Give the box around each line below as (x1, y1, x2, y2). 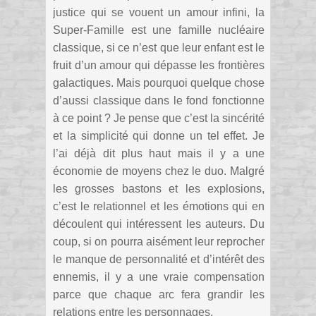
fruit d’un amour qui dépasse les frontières (53, 59, 265, 71)
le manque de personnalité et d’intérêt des (53, 253, 265, 265)
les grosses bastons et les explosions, (53, 182, 265, 195)
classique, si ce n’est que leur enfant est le (53, 41, 265, 54)
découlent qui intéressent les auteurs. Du (53, 217, 265, 230)
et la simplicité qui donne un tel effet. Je (53, 129, 265, 142)
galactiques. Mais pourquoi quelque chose (53, 76, 265, 89)
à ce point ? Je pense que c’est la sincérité (53, 111, 265, 124)
